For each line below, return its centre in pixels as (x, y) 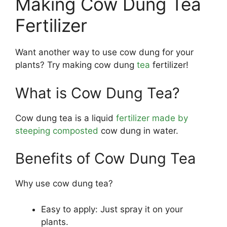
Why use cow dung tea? (64, 183)
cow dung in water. (138, 130)
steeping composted (57, 130)
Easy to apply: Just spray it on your (112, 209)
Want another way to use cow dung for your (104, 52)
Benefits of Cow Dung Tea (105, 158)
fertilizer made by (152, 118)
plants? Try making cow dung (76, 65)
